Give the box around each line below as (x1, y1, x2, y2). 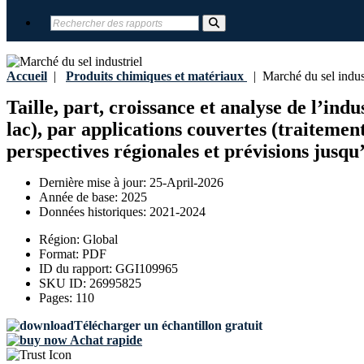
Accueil (6, 69, 47, 83)
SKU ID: (39, 276, 89, 291)
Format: (39, 247, 82, 262)
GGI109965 (115, 262, 178, 276)
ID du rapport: (39, 262, 115, 276)
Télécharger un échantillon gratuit (74, 318, 262, 333)
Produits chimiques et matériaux (66, 69, 244, 83)
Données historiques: (39, 205, 149, 219)
